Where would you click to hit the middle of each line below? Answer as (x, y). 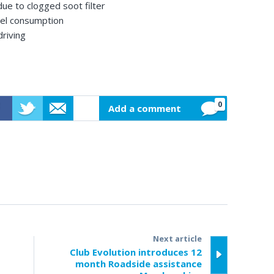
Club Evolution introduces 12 (135, 252)
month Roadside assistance (138, 263)
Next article (177, 238)
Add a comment (144, 108)
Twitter (28, 140)
